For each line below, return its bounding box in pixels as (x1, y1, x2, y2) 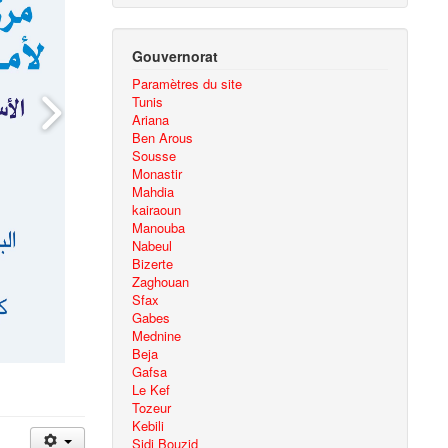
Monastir (132, 164, 183, 183)
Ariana (132, 110, 170, 129)
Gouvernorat (132, 46, 219, 66)
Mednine (132, 326, 182, 345)
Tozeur (132, 398, 172, 417)
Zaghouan (132, 272, 190, 291)
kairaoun (132, 200, 182, 219)
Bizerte (132, 254, 174, 273)
